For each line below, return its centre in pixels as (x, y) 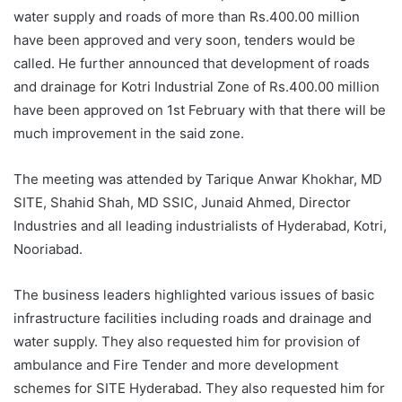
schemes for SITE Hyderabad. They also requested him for (199, 388)
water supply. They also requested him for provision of (187, 341)
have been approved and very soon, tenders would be (184, 40)
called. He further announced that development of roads (192, 63)
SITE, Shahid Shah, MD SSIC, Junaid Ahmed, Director (182, 202)
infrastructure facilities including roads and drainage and (192, 318)
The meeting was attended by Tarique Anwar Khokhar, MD (198, 179)
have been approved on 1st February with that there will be (200, 110)
